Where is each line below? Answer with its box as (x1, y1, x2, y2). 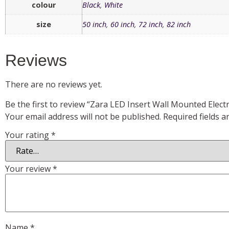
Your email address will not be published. (5, 110, 161, 122)
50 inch (82, 19, 106, 30)
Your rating (5, 129, 51, 141)
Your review (5, 163, 53, 174)
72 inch (139, 19, 163, 30)
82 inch (167, 19, 191, 30)
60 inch (110, 19, 134, 30)
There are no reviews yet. (5, 79, 102, 90)
